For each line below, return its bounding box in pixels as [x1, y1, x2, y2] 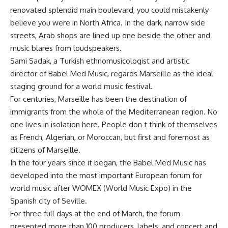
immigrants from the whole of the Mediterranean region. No [10, 107, 217, 117]
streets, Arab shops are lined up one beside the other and [10, 31, 210, 40]
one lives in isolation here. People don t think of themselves [10, 120, 217, 129]
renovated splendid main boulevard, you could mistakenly [10, 5, 209, 15]
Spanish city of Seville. [10, 196, 87, 206]
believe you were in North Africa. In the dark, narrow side [10, 18, 205, 27]
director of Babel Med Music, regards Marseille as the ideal [10, 69, 213, 78]
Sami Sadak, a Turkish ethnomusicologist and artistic [10, 56, 189, 66]
